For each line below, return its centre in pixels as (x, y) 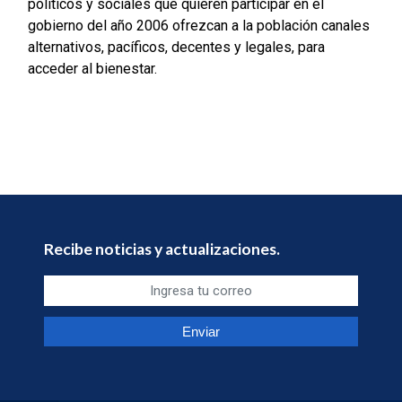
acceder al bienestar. (92, 69)
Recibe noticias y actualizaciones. (162, 249)
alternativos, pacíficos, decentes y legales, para (176, 48)
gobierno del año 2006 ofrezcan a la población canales (198, 26)
